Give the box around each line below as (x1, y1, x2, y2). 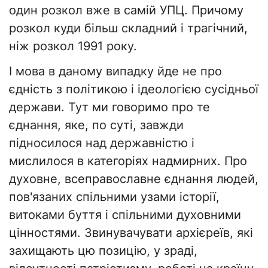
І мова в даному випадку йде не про (9, 64, 222, 79)
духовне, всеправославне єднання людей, (9, 172, 258, 187)
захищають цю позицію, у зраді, (9, 243, 197, 258)
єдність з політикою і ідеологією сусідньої (9, 82, 258, 97)
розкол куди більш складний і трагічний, (9, 21, 248, 36)
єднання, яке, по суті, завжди (9, 118, 184, 133)
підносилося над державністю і (9, 136, 194, 151)
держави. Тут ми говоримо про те (9, 100, 210, 115)
